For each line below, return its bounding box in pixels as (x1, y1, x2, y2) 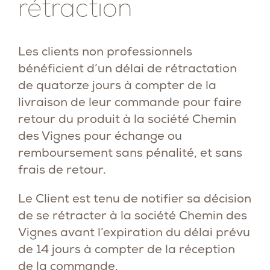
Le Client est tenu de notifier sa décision (18, 190, 251, 206)
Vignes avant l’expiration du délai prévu (18, 224, 250, 240)
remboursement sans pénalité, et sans (18, 145, 242, 160)
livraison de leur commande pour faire (18, 94, 242, 110)
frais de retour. (18, 162, 106, 177)
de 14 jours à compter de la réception (18, 241, 235, 257)
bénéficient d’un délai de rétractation (18, 60, 237, 76)
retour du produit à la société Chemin (18, 111, 236, 127)
